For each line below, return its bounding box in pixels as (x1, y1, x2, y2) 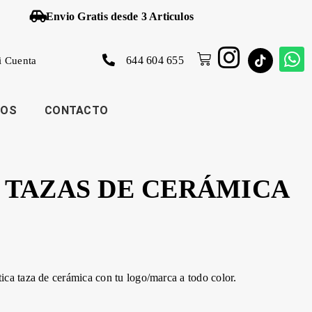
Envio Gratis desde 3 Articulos (46, 10, 194, 22)
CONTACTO (45, 104, 109, 117)
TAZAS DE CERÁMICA (4, 174, 290, 203)
